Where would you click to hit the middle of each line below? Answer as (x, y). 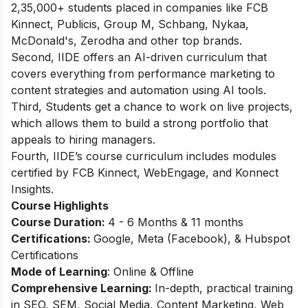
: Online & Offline (151, 271)
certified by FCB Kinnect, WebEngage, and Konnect (145, 172)
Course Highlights (60, 205)
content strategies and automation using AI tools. (139, 90)
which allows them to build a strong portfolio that (140, 123)
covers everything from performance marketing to (143, 73)
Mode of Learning (59, 271)
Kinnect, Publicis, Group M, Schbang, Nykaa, (130, 24)
